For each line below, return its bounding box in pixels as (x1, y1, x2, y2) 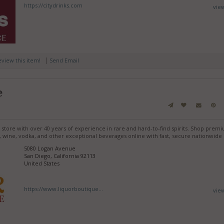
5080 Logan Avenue (24, 144, 76, 152)
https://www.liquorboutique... (24, 184, 103, 192)
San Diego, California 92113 (24, 151, 96, 159)
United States (24, 159, 60, 167)
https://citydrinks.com (24, 1, 83, 9)
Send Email (49, 56, 79, 64)
